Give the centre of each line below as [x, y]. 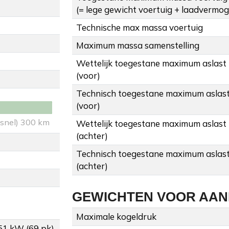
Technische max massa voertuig [140, 28]
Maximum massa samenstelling [138, 45]
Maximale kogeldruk [116, 217]
